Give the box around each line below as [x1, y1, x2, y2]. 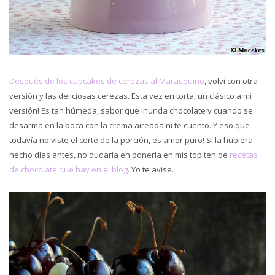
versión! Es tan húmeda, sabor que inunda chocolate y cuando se [9, 104, 253, 116]
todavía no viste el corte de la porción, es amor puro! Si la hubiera [9, 134, 253, 145]
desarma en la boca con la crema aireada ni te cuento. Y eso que [9, 119, 250, 131]
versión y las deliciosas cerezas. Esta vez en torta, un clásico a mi [9, 90, 252, 101]
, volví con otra [204, 75, 258, 87]
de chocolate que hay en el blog [9, 163, 128, 175]
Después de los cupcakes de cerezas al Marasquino [9, 75, 204, 87]
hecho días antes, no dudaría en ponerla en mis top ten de [9, 149, 230, 160]
